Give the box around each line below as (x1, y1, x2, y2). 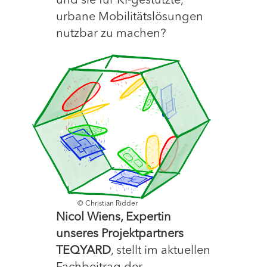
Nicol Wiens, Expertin (56, 212, 171, 223)
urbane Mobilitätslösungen (56, 11, 203, 23)
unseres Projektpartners (56, 228, 184, 240)
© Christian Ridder (77, 200, 138, 207)
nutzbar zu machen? (56, 28, 166, 40)
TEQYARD (56, 245, 111, 257)
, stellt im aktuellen (111, 245, 210, 257)
